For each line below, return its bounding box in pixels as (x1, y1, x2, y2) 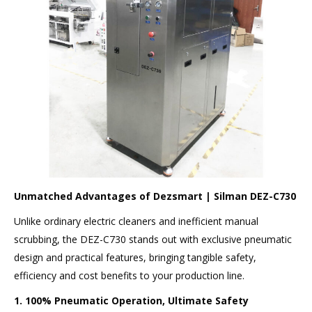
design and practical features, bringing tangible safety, (14, 251, 256, 265)
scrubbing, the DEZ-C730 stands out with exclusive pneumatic (14, 233, 292, 247)
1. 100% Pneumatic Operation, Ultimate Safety (14, 294, 249, 308)
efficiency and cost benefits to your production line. (14, 269, 244, 283)
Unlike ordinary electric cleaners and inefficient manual (14, 214, 258, 228)
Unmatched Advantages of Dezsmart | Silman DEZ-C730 (14, 189, 296, 203)
